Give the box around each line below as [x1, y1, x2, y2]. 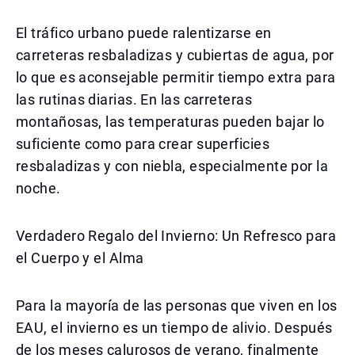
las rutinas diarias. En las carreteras [16, 91, 253, 108]
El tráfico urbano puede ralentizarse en [16, 25, 272, 41]
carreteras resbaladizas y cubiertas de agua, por [16, 47, 334, 63]
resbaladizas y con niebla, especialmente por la [16, 158, 329, 174]
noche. [16, 180, 61, 197]
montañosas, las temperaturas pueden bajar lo [16, 113, 325, 130]
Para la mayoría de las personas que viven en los [16, 297, 338, 314]
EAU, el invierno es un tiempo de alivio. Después [16, 319, 333, 336]
